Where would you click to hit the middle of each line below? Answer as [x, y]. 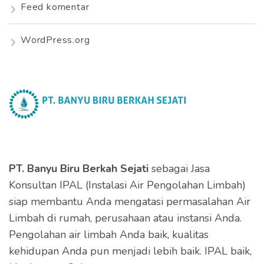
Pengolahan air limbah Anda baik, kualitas [109, 234]
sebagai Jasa [181, 168]
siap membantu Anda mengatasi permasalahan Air [130, 201]
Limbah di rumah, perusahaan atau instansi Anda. [125, 218]
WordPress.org [55, 40]
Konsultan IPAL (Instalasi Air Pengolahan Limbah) [127, 185]
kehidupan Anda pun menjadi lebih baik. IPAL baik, [130, 251]
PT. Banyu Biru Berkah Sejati [80, 168]
